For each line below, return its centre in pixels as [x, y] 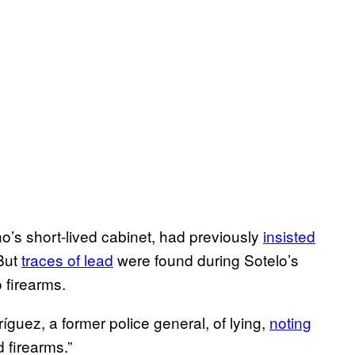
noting [290, 323]
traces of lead [67, 260]
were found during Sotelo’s [206, 260]
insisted [289, 236]
